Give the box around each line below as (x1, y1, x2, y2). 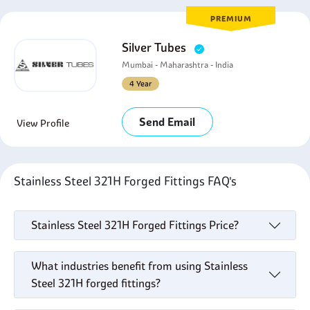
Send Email (139, 115, 196, 129)
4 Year (129, 79, 152, 89)
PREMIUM (210, 14, 252, 24)
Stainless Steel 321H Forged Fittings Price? (209, 218, 239, 232)
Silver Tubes (122, 40, 190, 55)
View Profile (17, 117, 69, 129)
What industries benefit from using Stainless (31, 259, 248, 273)
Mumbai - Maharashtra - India (122, 60, 234, 70)
